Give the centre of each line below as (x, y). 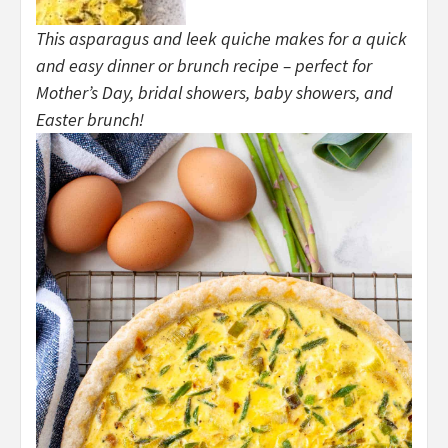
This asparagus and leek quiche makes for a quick (221, 39)
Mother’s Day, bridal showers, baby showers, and (214, 93)
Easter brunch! (90, 120)
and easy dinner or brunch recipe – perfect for (204, 66)
